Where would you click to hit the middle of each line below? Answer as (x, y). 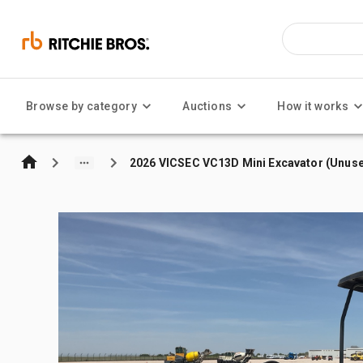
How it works (313, 106)
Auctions (207, 106)
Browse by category (82, 106)
